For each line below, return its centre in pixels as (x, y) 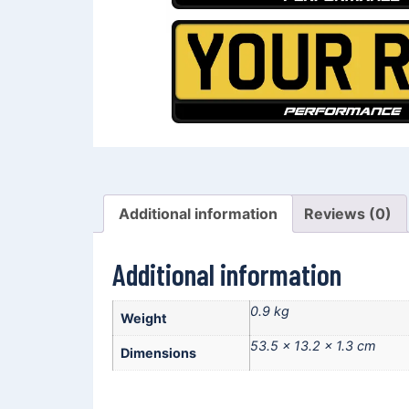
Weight (144, 318)
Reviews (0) (348, 213)
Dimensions (158, 352)
